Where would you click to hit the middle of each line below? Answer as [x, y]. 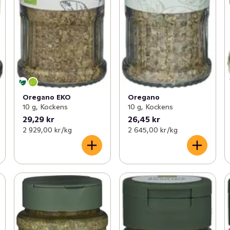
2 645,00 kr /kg [152, 130]
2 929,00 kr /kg [47, 130]
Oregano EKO [46, 97]
